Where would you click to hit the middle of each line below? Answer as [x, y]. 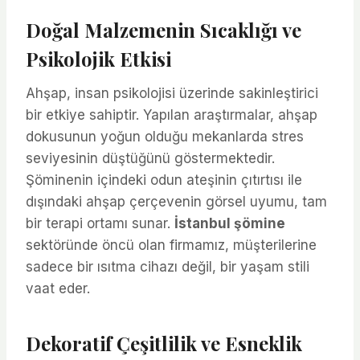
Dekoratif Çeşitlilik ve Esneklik [164, 343]
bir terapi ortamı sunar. [100, 223]
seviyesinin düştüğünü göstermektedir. [150, 158]
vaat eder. [58, 288]
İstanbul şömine [230, 223]
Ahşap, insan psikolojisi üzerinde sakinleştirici [172, 93]
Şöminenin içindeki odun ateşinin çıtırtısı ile [164, 180]
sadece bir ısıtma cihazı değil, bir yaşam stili [168, 266]
